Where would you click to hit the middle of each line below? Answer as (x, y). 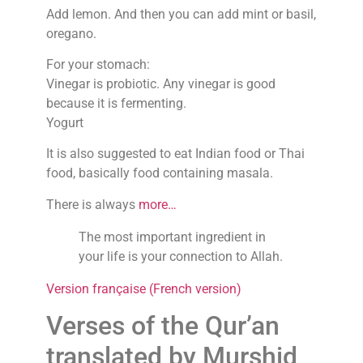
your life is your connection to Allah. (180, 256)
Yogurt (64, 122)
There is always (92, 204)
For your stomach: (98, 64)
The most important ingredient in (172, 237)
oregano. (71, 33)
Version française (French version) (143, 288)
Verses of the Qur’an (162, 326)
